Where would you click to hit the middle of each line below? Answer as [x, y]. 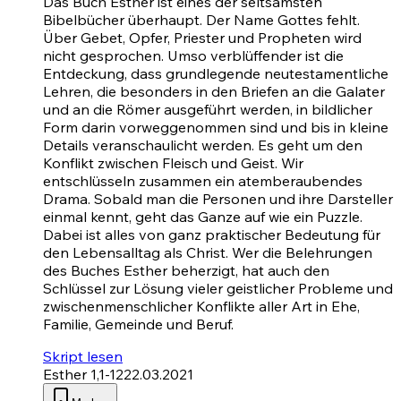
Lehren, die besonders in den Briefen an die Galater [214, 91]
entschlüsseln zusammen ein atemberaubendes [203, 180]
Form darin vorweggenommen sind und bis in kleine [216, 127]
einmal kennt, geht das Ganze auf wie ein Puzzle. [203, 216]
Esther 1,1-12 [83, 374]
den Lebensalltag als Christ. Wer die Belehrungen [208, 252]
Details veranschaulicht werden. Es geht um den [203, 145]
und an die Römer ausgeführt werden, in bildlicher [208, 109]
